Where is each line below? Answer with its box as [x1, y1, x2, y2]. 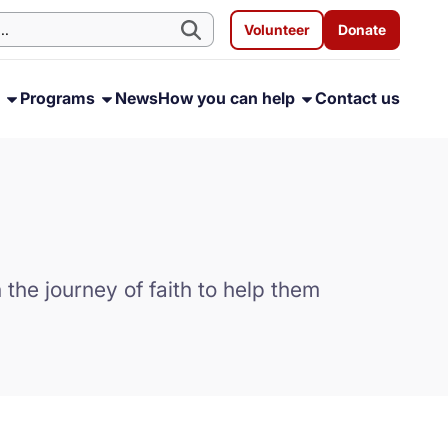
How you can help [158, 88, 299, 108]
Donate [338, 20, 386, 38]
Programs [20, 88, 99, 108]
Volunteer [244, 20, 310, 38]
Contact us [315, 88, 400, 108]
